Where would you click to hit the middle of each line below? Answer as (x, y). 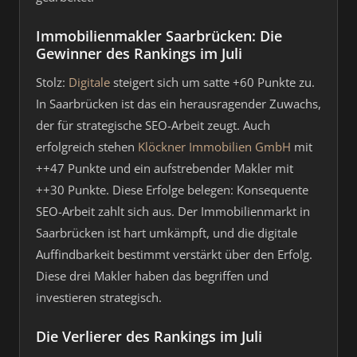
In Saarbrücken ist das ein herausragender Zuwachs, (178, 104)
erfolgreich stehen (87, 147)
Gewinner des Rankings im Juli (139, 53)
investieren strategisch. (99, 297)
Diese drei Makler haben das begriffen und (152, 276)
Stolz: (52, 82)
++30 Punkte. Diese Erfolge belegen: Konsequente (172, 190)
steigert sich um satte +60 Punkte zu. (212, 82)
